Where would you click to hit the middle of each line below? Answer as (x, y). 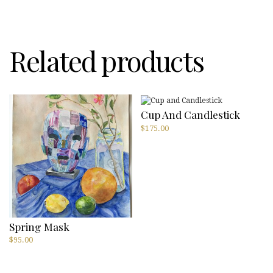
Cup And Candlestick (190, 115)
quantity (23, 11)
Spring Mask (39, 226)
